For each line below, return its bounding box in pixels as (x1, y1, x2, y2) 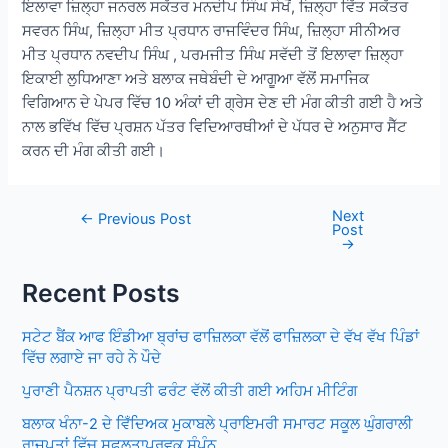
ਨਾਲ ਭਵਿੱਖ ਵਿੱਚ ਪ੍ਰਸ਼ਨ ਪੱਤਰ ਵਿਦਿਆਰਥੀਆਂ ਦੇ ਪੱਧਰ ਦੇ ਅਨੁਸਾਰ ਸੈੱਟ (22, 117, 408, 136)
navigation (55, 232, 127, 251)
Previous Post (94, 209, 192, 228)
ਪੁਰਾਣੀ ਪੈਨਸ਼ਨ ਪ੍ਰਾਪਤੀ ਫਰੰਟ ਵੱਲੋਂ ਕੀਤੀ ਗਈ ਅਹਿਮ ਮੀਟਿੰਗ (22, 381, 358, 400)
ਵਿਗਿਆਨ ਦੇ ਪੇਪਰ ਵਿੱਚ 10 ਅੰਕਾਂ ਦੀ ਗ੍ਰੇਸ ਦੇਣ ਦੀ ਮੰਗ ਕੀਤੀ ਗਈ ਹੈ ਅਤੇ (22, 93, 424, 112)
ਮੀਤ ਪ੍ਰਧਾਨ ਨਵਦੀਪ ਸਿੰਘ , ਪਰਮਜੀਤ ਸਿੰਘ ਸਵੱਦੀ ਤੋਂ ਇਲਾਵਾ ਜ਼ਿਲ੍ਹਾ (22, 45, 404, 64)
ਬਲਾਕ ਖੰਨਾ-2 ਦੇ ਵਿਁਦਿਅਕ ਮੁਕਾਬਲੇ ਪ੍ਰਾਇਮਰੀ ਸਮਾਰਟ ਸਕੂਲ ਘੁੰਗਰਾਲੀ (22, 414, 414, 433)
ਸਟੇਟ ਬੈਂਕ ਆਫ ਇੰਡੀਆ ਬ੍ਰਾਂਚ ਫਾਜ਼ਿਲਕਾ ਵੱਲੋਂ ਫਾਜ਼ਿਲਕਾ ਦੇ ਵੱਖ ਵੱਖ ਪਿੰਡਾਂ (22, 327, 420, 346)
